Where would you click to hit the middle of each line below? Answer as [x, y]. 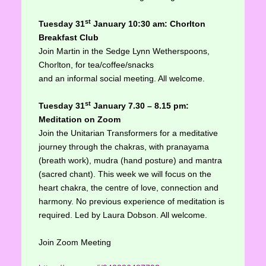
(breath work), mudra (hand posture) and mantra [130, 161]
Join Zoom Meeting [75, 243]
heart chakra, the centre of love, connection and [128, 188]
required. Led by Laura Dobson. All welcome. [123, 215]
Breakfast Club [68, 38]
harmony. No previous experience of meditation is [131, 202]
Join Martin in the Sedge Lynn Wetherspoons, [124, 51]
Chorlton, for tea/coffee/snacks [96, 65]
